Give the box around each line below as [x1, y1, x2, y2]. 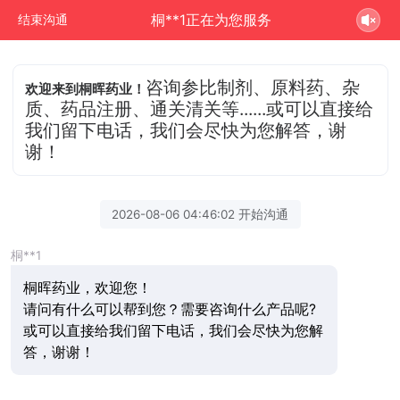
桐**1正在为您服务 [150, 11, 271, 29]
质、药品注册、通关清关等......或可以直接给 [25, 97, 374, 120]
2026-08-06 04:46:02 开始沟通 [112, 206, 288, 221]
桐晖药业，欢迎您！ [22, 279, 152, 296]
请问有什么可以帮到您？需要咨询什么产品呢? [22, 300, 316, 318]
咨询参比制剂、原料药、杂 [146, 76, 361, 98]
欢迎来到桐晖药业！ [25, 80, 146, 97]
